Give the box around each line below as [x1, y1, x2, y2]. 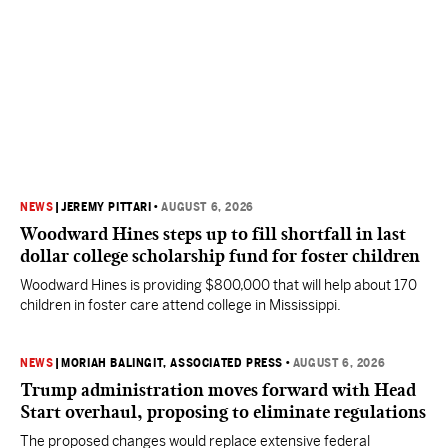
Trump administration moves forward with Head [20, 379, 416, 401]
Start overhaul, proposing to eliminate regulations [20, 401, 426, 423]
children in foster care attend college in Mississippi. [20, 297, 341, 313]
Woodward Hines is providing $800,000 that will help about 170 [20, 277, 417, 293]
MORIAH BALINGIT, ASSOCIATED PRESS [61, 356, 284, 370]
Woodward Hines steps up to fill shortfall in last [20, 223, 406, 245]
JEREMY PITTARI [61, 200, 152, 214]
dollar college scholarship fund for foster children [20, 245, 420, 267]
